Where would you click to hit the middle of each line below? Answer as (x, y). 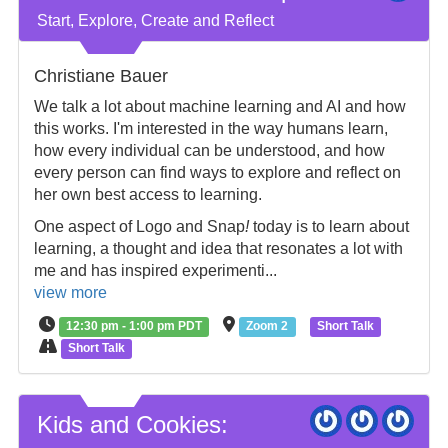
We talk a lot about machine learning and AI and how (219, 106)
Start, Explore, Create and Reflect (155, 20)
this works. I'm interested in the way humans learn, (210, 128)
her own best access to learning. (147, 194)
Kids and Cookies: (132, 424)
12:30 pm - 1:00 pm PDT (134, 326)
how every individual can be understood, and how (209, 150)
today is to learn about (328, 226)
